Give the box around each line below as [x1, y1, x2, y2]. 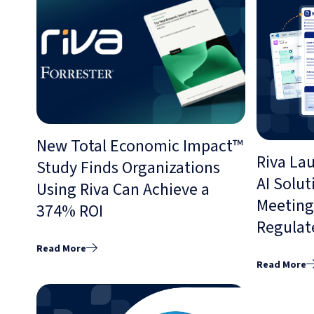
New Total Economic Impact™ [36, 133, 243, 158]
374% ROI [36, 198, 103, 224]
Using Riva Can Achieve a [36, 177, 210, 202]
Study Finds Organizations [36, 155, 220, 180]
